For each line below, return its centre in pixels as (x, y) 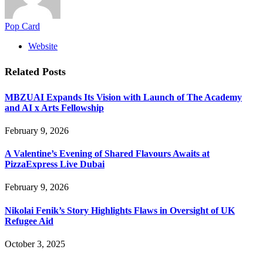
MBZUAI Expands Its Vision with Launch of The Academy (123, 97)
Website (43, 46)
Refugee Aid (29, 221)
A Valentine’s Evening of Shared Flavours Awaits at (107, 154)
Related (23, 71)
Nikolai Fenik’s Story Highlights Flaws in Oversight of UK (120, 210)
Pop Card (22, 26)
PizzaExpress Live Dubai (55, 164)
